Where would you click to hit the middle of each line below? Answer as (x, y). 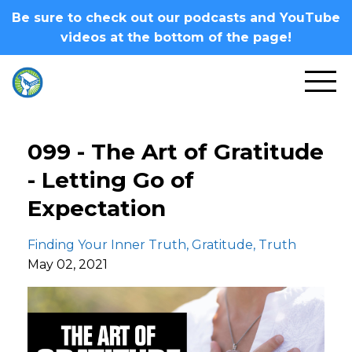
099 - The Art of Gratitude (176, 152)
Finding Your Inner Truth (107, 245)
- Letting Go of (111, 180)
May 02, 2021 (68, 264)
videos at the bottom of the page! (176, 37)
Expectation (97, 208)
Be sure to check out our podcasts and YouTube (176, 18)
